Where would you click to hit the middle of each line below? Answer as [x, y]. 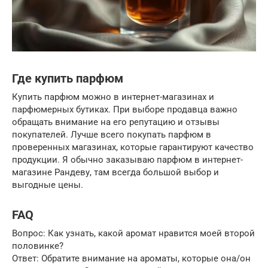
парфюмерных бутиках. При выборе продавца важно [125, 109]
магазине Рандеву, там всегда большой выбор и [115, 172]
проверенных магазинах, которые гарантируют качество [133, 147]
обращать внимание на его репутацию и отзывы [116, 122]
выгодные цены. [48, 185]
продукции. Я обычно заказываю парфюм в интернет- [127, 159]
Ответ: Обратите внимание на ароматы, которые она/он [131, 258]
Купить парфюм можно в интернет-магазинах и [113, 97]
